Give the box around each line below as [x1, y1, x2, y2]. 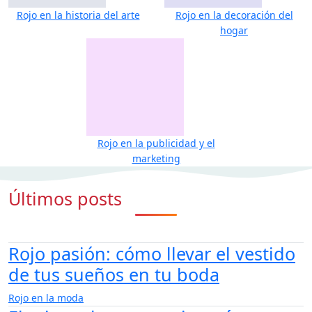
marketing [132, 152, 180, 166]
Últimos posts [8, 187, 122, 211]
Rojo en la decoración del [175, 8, 293, 22]
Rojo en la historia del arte [16, 8, 140, 22]
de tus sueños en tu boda [8, 263, 219, 287]
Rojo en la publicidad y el [97, 136, 215, 150]
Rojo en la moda [8, 291, 84, 305]
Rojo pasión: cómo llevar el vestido [8, 242, 295, 266]
